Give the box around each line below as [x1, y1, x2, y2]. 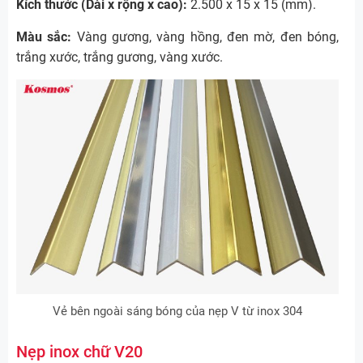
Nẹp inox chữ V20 [16, 341, 143, 361]
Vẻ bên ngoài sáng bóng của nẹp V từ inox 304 [53, 303, 302, 318]
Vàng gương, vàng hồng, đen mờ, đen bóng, [71, 28, 340, 45]
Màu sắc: [16, 28, 72, 45]
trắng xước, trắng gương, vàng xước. [16, 49, 223, 65]
